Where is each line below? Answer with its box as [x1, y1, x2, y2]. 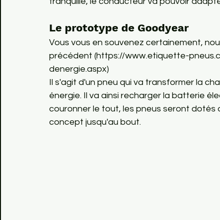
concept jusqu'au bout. [49, 117, 143, 127]
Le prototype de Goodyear [49, 22, 189, 34]
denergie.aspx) [49, 64, 109, 74]
